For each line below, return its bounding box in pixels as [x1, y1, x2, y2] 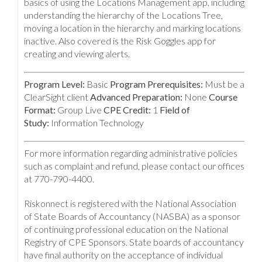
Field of [160, 104, 190, 115]
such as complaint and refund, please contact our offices [24, 160, 244, 171]
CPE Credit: [104, 104, 151, 115]
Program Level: [24, 78, 85, 89]
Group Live [56, 104, 102, 115]
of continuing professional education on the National [24, 223, 228, 235]
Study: [24, 116, 49, 128]
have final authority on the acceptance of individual [24, 249, 223, 260]
